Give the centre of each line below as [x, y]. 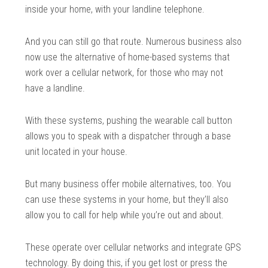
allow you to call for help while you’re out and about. [125, 215]
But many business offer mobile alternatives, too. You [128, 184]
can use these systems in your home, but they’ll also [127, 200]
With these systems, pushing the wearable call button [129, 121]
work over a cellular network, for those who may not [124, 73]
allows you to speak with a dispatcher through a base [128, 136]
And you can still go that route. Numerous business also [134, 42]
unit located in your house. [77, 152]
